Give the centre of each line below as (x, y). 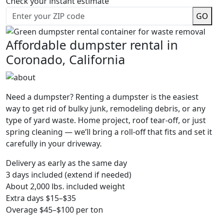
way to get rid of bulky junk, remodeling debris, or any (106, 109)
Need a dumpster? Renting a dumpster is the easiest (102, 97)
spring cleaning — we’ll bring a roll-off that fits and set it (109, 132)
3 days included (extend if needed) (69, 175)
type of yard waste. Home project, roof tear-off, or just (106, 120)
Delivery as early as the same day (66, 163)
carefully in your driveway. (54, 144)
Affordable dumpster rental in (92, 45)
